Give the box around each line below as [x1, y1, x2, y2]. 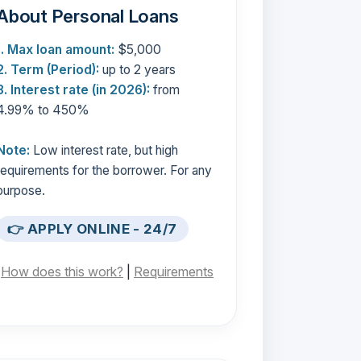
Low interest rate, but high [30, 142, 178, 158]
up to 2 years [99, 61, 176, 77]
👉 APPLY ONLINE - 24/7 [7, 221, 177, 238]
